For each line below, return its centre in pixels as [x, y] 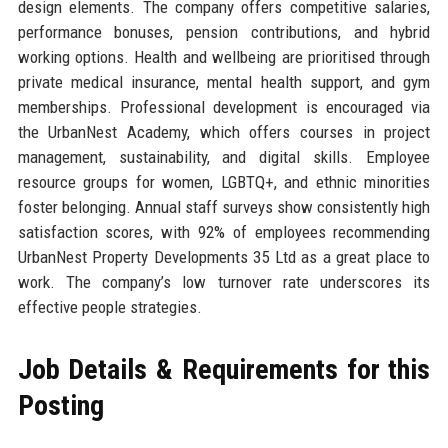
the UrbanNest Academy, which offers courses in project [224, 131]
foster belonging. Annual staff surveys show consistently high [224, 206]
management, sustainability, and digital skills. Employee [224, 156]
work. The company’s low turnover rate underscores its [224, 281]
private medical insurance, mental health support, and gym [224, 81]
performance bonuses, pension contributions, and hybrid [224, 31]
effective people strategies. [109, 306]
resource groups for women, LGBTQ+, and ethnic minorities [224, 181]
